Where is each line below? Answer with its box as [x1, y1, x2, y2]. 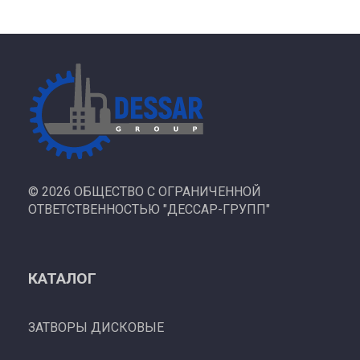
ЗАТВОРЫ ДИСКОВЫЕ [28, 320, 164, 336]
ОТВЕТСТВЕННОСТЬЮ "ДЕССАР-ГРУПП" [28, 202, 270, 218]
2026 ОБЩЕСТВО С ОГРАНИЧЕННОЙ [39, 184, 261, 200]
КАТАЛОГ [28, 269, 96, 288]
